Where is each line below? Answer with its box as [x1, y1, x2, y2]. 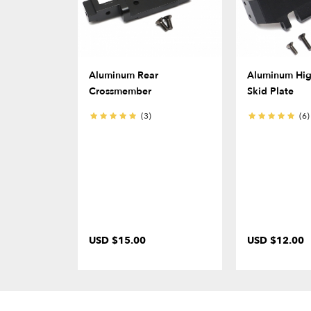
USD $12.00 [247, 234, 304, 248]
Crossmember [89, 85, 151, 99]
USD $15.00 [89, 234, 146, 248]
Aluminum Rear [89, 69, 158, 83]
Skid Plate [247, 85, 294, 99]
